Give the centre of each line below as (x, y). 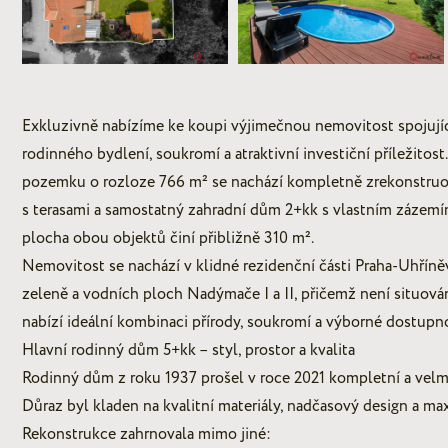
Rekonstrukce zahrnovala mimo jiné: (146, 433)
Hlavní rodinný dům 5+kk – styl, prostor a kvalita (188, 349)
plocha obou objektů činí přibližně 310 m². (168, 237)
